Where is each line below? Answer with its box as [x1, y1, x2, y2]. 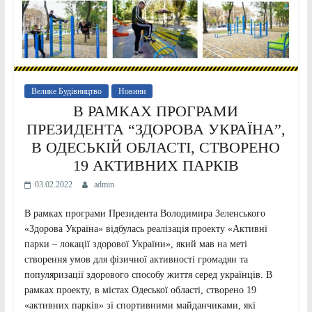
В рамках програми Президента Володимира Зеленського [24, 208, 265, 219]
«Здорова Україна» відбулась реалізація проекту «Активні [24, 224, 267, 235]
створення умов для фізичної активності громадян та [24, 254, 248, 265]
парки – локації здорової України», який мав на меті [24, 239, 247, 250]
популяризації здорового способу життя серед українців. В [24, 270, 272, 281]
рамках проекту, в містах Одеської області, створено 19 [24, 285, 256, 296]
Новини [118, 86, 146, 97]
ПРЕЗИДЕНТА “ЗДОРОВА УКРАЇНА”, [26, 120, 286, 139]
